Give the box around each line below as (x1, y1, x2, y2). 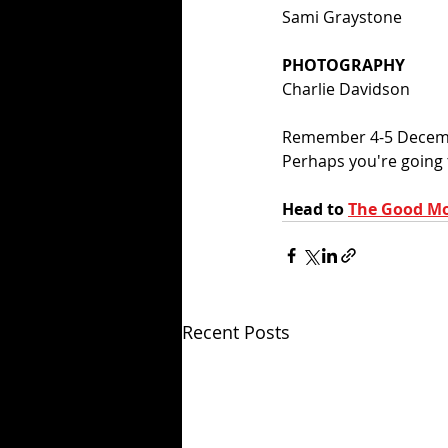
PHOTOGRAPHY (282, 54, 405, 77)
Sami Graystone (282, 6, 402, 29)
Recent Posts (182, 320, 290, 345)
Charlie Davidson (282, 78, 410, 101)
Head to (282, 198, 348, 221)
